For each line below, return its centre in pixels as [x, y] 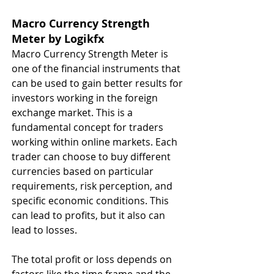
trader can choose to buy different [92, 157]
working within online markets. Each [96, 142]
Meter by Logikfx [59, 39]
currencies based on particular [84, 171]
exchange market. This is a [73, 113]
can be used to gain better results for [98, 83]
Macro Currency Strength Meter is [91, 54]
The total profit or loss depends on [93, 259]
